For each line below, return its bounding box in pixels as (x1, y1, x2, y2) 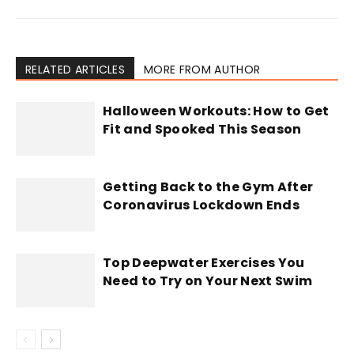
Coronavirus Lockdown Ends (103, 195, 300, 214)
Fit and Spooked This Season (103, 119, 302, 138)
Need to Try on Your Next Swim (103, 271, 313, 290)
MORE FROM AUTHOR (144, 61, 261, 77)
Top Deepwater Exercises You (103, 253, 305, 272)
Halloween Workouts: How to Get (103, 101, 330, 120)
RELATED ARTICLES (25, 61, 126, 77)
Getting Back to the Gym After (103, 177, 314, 196)
